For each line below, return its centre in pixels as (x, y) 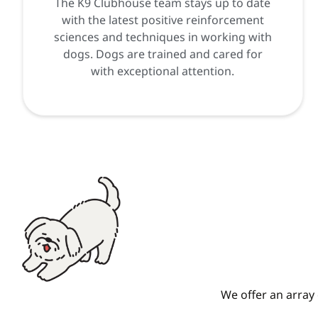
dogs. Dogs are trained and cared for (163, 54)
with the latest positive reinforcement (163, 20)
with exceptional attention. (163, 71)
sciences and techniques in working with (163, 37)
